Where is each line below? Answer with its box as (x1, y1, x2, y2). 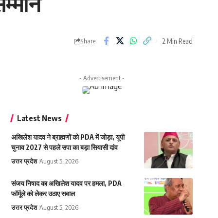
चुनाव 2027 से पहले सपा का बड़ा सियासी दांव (11, 143, 118, 152)
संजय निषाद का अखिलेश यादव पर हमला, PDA (11, 179, 122, 188)
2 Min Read (162, 36, 193, 45)
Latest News (17, 113, 62, 124)
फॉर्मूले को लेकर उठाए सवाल (11, 189, 75, 198)
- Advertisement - (79, 74, 125, 82)
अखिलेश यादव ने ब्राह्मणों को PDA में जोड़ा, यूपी (11, 133, 125, 142)
